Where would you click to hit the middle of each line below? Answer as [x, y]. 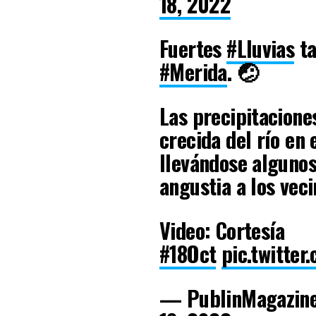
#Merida [193, 71]
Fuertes [193, 48]
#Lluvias [261, 48]
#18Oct [188, 253]
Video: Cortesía [222, 230]
